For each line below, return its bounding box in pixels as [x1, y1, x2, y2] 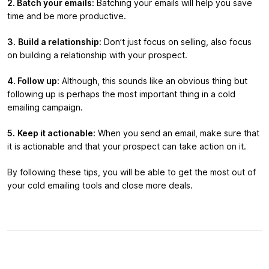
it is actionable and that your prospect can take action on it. [7, 141, 246, 151]
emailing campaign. [7, 102, 85, 112]
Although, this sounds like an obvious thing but [59, 76, 247, 86]
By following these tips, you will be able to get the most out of [7, 167, 256, 177]
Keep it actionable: [17, 128, 95, 138]
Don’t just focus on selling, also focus [101, 37, 252, 47]
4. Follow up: [7, 76, 59, 86]
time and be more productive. [7, 11, 126, 21]
